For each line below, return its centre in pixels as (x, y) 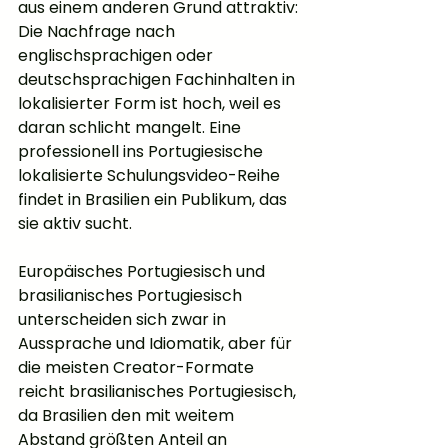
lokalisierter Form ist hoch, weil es (151, 104)
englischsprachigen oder (117, 56)
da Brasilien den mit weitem (128, 416)
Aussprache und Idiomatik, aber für (157, 344)
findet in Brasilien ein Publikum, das (154, 200)
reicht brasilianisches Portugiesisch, (159, 392)
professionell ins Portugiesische (142, 152)
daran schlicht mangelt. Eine (131, 128)
